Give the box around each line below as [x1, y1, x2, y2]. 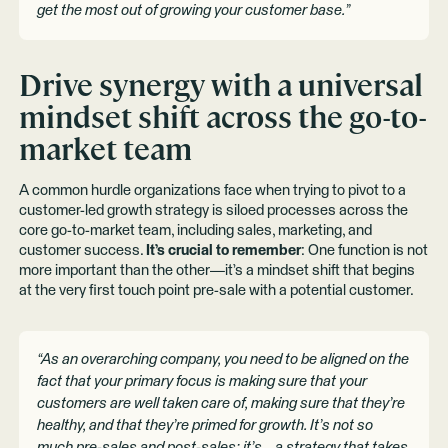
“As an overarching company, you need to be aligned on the [37, 352, 410, 368]
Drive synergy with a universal [18, 66, 423, 106]
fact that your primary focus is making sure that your [37, 374, 368, 390]
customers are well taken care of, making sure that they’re [37, 396, 406, 412]
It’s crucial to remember [145, 243, 301, 259]
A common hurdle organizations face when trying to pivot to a [18, 183, 406, 199]
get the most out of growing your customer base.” [37, 2, 351, 18]
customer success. [18, 243, 146, 259]
